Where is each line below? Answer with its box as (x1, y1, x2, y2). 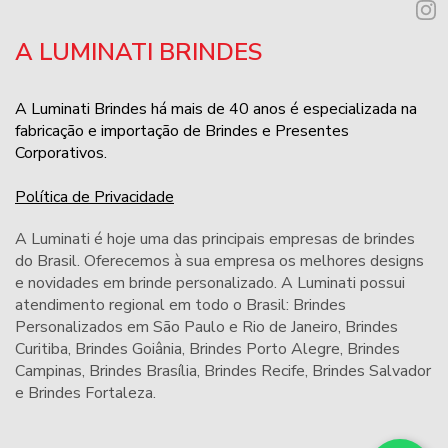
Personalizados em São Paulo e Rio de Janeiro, (15, 316, 345, 338)
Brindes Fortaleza (28, 382, 153, 404)
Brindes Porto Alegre (189, 338, 340, 360)
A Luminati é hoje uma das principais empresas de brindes (15, 228, 415, 250)
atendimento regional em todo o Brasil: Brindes (15, 294, 346, 316)
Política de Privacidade (15, 186, 174, 208)
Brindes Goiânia (75, 338, 182, 360)
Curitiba (15, 338, 68, 360)
